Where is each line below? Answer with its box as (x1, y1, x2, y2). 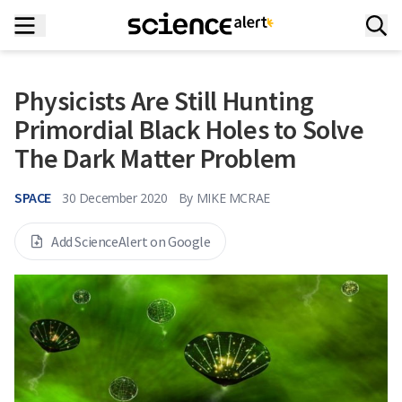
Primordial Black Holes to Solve (14, 112, 364, 146)
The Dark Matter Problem (14, 141, 297, 175)
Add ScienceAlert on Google (51, 232, 211, 250)
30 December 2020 (62, 188, 168, 206)
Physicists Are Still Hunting (14, 83, 314, 118)
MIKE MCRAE (196, 188, 270, 206)
